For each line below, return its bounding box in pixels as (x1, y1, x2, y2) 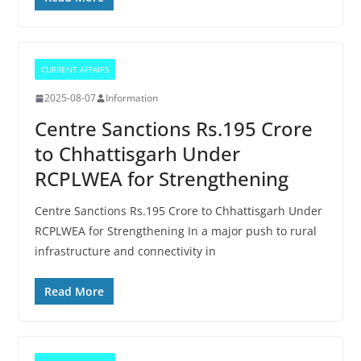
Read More (44, 284, 104, 299)
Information (105, 91, 158, 105)
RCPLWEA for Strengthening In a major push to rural (34, 223, 317, 239)
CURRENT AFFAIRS (40, 64, 109, 75)
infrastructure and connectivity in (34, 243, 216, 259)
